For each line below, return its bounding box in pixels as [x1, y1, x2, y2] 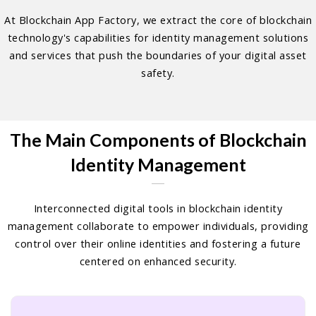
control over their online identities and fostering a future [15, 237, 301, 251]
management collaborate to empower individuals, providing [7, 219, 309, 233]
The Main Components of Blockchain [9, 129, 307, 151]
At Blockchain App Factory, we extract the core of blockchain [4, 13, 312, 28]
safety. [141, 66, 175, 80]
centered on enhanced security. [79, 255, 237, 269]
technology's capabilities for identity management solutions [7, 31, 309, 45]
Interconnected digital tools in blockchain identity [33, 202, 283, 216]
